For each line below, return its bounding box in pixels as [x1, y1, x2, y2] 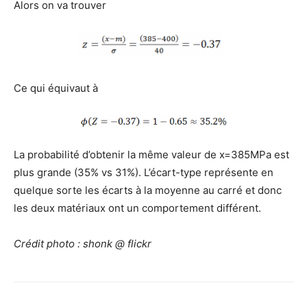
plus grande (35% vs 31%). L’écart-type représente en [14, 165, 273, 179]
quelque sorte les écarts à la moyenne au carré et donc [14, 183, 282, 197]
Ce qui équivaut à [14, 82, 98, 95]
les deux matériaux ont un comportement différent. [14, 201, 261, 214]
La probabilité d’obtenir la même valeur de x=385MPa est [14, 147, 289, 161]
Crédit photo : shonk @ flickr [14, 236, 154, 250]
